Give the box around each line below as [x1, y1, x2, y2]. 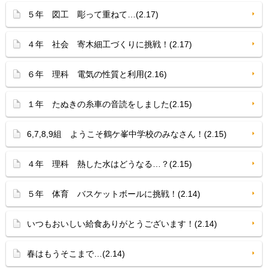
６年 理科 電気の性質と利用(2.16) [27, 69, 167, 79]
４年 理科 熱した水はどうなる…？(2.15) [27, 159, 192, 169]
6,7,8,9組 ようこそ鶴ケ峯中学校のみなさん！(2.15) [27, 129, 227, 139]
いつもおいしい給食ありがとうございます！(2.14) [27, 219, 217, 229]
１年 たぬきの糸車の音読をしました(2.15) [27, 99, 192, 109]
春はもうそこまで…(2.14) [27, 249, 125, 258]
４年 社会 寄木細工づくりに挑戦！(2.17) [27, 39, 192, 49]
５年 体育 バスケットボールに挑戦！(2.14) [27, 189, 200, 199]
